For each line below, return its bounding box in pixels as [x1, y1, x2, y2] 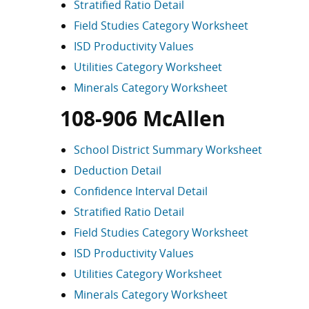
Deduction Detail [74, 163, 161, 178]
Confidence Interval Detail [74, 183, 208, 199]
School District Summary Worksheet [74, 142, 262, 157]
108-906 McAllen [60, 104, 226, 132]
